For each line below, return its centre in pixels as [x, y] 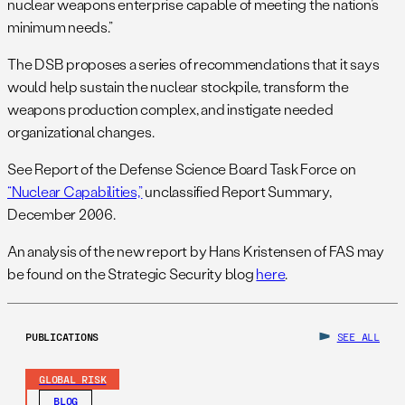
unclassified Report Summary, [237, 192]
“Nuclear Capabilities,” [75, 192]
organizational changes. [81, 132]
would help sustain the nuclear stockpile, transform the [178, 87]
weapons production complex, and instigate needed [170, 109]
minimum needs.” [60, 27]
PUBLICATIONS [62, 337]
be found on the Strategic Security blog [132, 274]
